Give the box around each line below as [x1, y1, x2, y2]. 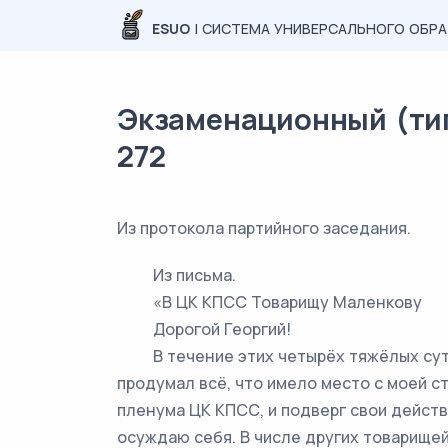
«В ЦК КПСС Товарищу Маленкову [117, 291, 422, 313]
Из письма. [117, 264, 236, 286]
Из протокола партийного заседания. [117, 217, 411, 239]
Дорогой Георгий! [117, 318, 291, 340]
